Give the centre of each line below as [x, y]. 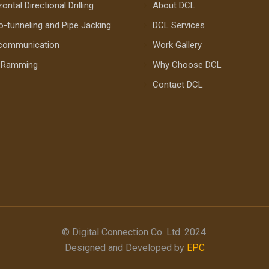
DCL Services [179, 25]
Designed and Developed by [125, 248]
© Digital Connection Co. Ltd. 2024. [134, 232]
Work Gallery [177, 45]
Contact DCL [178, 84]
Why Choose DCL [187, 65]
